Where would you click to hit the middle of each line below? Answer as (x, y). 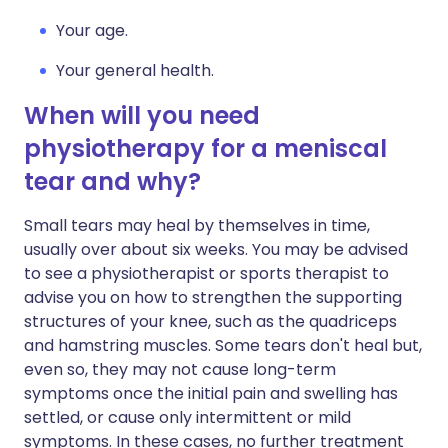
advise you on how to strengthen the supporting (213, 297)
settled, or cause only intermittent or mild (187, 417)
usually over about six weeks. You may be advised (216, 249)
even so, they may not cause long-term (180, 369)
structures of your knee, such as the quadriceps (210, 321)
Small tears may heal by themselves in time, (197, 225)
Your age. (92, 30)
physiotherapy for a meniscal (205, 148)
